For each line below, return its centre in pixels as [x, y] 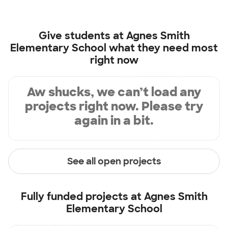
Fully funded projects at [82, 196]
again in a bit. [114, 120]
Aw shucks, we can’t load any [114, 92]
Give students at [82, 36]
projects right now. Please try [114, 106]
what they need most [162, 48]
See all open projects [114, 161]
